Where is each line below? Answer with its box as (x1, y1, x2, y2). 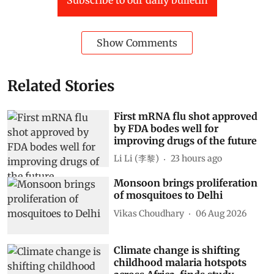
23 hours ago (171, 153, 223, 164)
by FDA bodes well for (114, 122, 219, 135)
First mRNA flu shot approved (114, 109, 258, 122)
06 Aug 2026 (196, 207, 247, 219)
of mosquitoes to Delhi (114, 189, 223, 202)
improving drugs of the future (114, 134, 257, 147)
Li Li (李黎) (114, 153, 160, 164)
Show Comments (97, 36, 177, 49)
